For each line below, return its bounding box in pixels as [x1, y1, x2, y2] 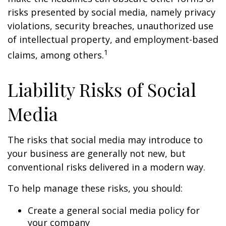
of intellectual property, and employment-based [8, 33, 218, 45]
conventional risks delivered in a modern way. [8, 161, 208, 173]
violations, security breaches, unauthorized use [8, 20, 213, 32]
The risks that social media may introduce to [8, 134, 203, 146]
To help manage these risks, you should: [8, 182, 183, 194]
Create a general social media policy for [28, 204, 200, 216]
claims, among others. [8, 49, 104, 61]
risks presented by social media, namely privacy [8, 6, 215, 18]
